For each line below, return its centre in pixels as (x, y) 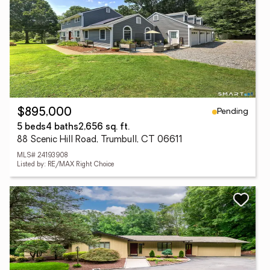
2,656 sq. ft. (104, 127)
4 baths (62, 127)
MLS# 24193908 (42, 156)
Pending (233, 111)
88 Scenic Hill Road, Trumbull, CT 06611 (100, 140)
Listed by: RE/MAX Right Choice (66, 165)
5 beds (31, 127)
